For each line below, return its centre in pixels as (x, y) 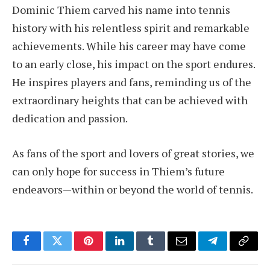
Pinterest (107, 250)
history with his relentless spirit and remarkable (131, 28)
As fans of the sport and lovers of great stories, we (133, 153)
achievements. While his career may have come (129, 46)
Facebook (47, 250)
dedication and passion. (70, 118)
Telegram (232, 250)
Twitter (72, 250)
